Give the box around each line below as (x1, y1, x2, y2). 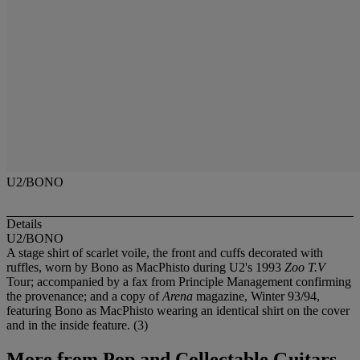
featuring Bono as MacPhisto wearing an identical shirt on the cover (6, 304, 350, 318)
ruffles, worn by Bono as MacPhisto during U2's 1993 (6, 260, 284, 275)
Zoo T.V (284, 260, 325, 275)
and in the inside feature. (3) (6, 318, 148, 333)
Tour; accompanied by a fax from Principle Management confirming (6, 275, 351, 289)
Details (6, 217, 42, 231)
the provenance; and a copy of (6, 289, 162, 304)
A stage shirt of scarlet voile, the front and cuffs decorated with (6, 246, 323, 260)
